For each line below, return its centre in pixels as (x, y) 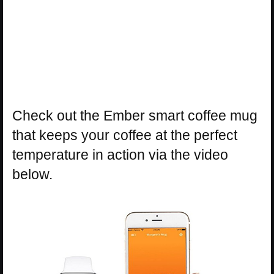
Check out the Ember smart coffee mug (135, 116)
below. (32, 175)
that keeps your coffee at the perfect (125, 135)
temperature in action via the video (120, 155)
